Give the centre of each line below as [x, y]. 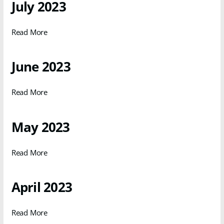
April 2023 [42, 187]
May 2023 [40, 127]
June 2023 [41, 66]
